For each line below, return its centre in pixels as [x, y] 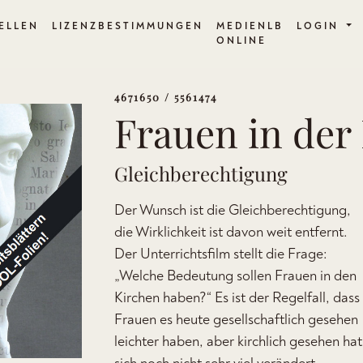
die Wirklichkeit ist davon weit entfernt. [231, 232]
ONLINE [241, 41]
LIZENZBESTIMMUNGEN [127, 26]
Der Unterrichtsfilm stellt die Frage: [221, 254]
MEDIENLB [250, 26]
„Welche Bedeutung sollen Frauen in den [235, 276]
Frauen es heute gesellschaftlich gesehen [236, 320]
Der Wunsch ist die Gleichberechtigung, [233, 210]
